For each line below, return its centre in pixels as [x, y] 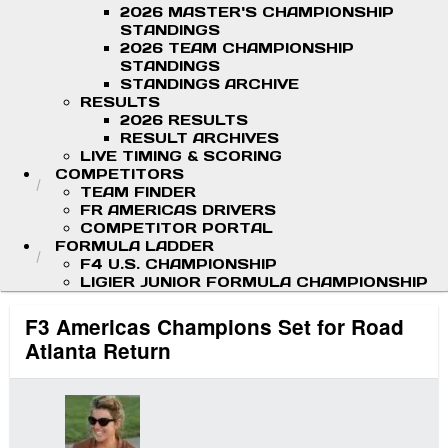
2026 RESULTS [184, 120]
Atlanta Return [98, 351]
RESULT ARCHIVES [199, 138]
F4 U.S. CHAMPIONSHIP [178, 264]
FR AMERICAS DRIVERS [178, 210]
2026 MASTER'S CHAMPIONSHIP [257, 12]
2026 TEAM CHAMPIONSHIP [237, 48]
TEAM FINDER [138, 192]
